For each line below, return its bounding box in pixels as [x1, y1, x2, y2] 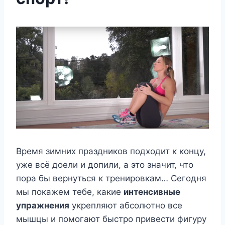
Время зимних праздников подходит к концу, [16, 146, 206, 156]
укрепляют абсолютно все [69, 200, 182, 210]
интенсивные [124, 186, 180, 197]
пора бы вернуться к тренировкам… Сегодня [16, 173, 206, 183]
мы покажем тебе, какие [16, 186, 124, 197]
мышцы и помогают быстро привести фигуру [16, 213, 206, 224]
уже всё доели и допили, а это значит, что [16, 159, 193, 170]
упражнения [16, 200, 69, 210]
